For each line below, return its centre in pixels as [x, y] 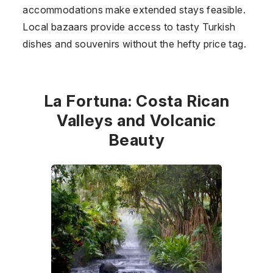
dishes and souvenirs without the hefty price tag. [134, 44]
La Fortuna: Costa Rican [136, 101]
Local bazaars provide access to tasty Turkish [129, 27]
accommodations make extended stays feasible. [134, 9]
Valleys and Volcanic [136, 120]
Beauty [136, 140]
